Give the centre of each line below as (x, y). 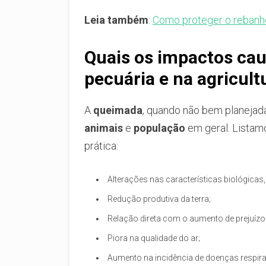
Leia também (116, 20)
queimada (118, 110)
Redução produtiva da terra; (159, 199)
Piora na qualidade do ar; (154, 238)
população (159, 128)
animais (104, 128)
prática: (101, 145)
